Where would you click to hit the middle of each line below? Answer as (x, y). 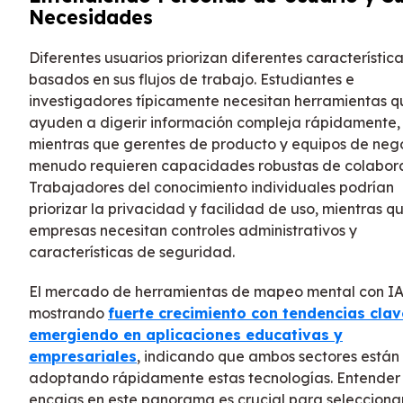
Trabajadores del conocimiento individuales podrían (211, 187)
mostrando (68, 313)
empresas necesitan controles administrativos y (193, 230)
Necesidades (91, 17)
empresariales (83, 356)
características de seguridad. (132, 251)
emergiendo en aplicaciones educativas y (186, 334)
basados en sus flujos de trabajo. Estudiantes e (192, 79)
